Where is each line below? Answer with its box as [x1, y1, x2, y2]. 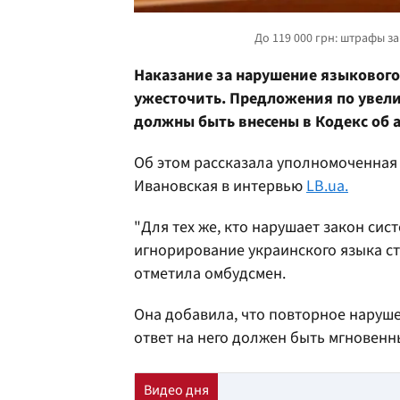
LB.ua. [306, 174, 348, 197]
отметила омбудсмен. [134, 262, 286, 285]
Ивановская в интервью [134, 174, 306, 197]
